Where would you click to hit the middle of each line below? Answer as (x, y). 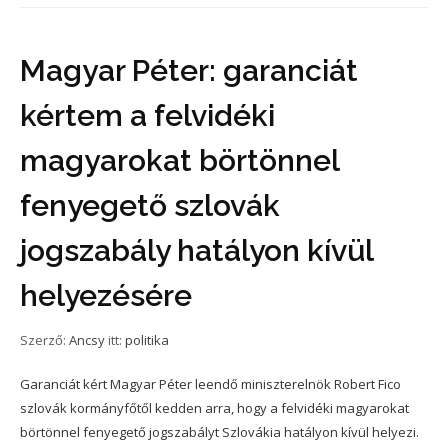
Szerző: (44, 339)
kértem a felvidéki (147, 115)
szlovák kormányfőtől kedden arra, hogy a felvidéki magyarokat (214, 407)
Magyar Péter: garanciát (189, 70)
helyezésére (106, 295)
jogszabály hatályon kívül (196, 250)
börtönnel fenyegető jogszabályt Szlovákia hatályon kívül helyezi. (219, 431)
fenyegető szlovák (150, 205)
